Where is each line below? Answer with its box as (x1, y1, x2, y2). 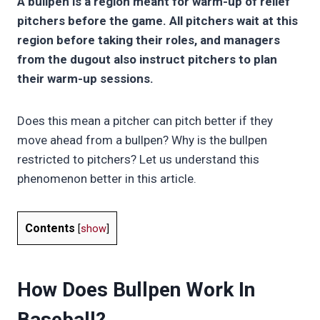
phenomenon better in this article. (17, 171, 199, 186)
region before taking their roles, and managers (17, 33, 280, 48)
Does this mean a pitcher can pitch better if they (17, 114, 273, 129)
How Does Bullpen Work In (17, 278, 255, 302)
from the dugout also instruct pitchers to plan (17, 52, 277, 67)
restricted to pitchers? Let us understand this (17, 152, 259, 167)
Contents (25, 221, 75, 236)
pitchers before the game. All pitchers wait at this (17, 14, 298, 29)
